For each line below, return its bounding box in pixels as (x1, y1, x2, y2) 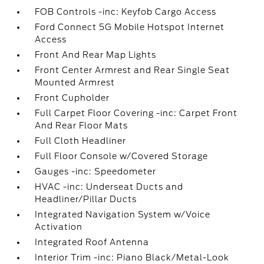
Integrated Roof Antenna (35, 237, 150, 247)
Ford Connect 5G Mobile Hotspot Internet (35, 22, 225, 32)
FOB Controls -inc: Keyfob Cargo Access (35, 7, 217, 16)
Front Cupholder (35, 93, 110, 103)
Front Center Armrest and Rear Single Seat (35, 65, 230, 75)
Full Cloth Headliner (35, 136, 127, 146)
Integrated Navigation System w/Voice (35, 210, 211, 219)
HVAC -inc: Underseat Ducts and (35, 182, 184, 192)
